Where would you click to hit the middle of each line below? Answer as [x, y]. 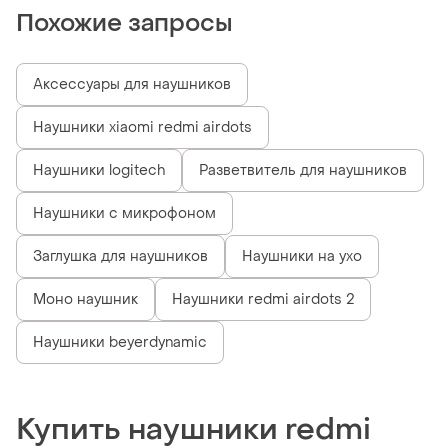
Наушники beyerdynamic [120, 343]
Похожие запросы [124, 24]
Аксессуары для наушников [132, 85]
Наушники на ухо [302, 257]
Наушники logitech [99, 171]
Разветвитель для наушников [303, 171]
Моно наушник [85, 300]
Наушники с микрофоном [124, 214]
